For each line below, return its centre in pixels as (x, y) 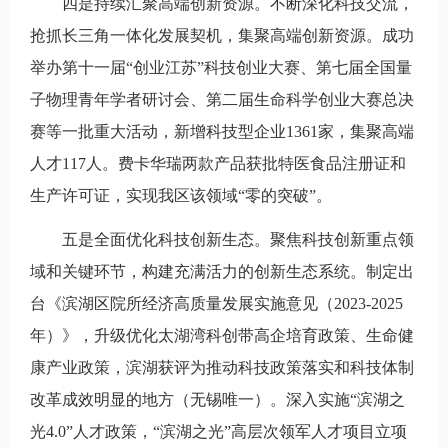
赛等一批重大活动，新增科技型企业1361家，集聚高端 (221, 131)
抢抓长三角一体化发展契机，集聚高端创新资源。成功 (221, 35)
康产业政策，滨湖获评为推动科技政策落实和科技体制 (221, 367)
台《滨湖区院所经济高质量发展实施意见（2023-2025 (216, 303)
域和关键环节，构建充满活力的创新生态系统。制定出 (221, 271)
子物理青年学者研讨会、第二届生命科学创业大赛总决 (221, 99)
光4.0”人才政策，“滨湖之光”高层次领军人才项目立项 (218, 431)
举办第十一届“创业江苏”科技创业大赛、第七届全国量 (220, 67)
